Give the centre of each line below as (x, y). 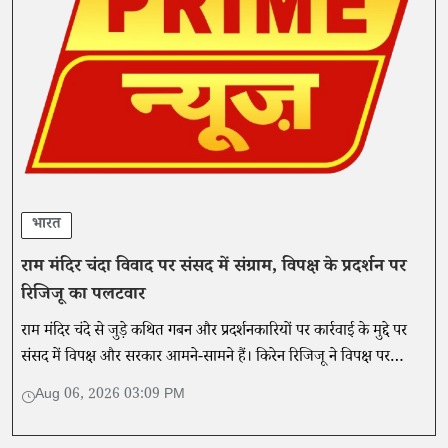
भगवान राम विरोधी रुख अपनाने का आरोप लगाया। (155, 385)
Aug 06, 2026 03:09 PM (110, 396)
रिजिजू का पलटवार (83, 296)
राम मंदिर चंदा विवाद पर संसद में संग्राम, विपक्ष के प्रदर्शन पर (213, 268)
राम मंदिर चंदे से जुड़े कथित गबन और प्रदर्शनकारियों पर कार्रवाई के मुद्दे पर (214, 333)
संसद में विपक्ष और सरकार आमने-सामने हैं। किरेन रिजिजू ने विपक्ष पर (205, 359)
